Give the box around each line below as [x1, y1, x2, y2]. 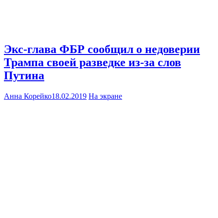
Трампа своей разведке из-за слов [4, 55, 181, 69]
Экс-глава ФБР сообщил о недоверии [4, 42, 200, 55]
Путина [4, 69, 44, 82]
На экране [89, 91, 122, 100]
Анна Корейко [4, 91, 52, 100]
